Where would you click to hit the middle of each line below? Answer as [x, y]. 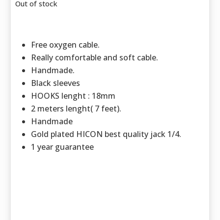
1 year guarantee [63, 147]
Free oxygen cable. [66, 44]
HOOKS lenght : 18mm [73, 96]
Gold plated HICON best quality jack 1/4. [106, 134]
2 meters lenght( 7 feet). [76, 108]
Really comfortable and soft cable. [95, 57]
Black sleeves [56, 83]
